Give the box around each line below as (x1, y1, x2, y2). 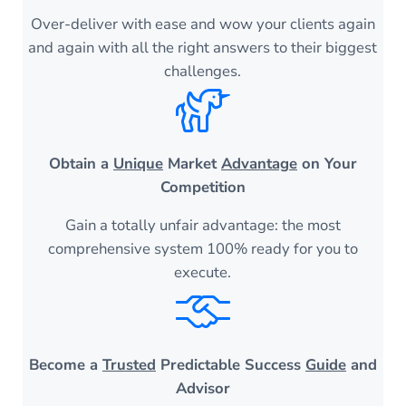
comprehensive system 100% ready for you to (47, 238, 358, 260)
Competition (159, 177, 246, 198)
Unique (112, 153, 163, 175)
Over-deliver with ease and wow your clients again (30, 14, 375, 35)
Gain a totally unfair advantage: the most (64, 215, 341, 237)
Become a (28, 354, 102, 376)
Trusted (101, 354, 156, 376)
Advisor (175, 378, 230, 400)
